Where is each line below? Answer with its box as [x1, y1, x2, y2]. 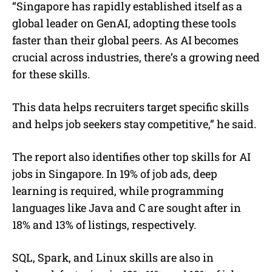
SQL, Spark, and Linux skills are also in [12, 250, 214, 265]
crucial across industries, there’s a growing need [12, 49, 260, 64]
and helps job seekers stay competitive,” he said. [12, 116, 256, 131]
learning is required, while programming [12, 183, 223, 198]
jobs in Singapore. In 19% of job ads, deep [12, 166, 217, 181]
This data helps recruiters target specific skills [12, 99, 249, 114]
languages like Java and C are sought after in [12, 200, 241, 215]
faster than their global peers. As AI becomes [12, 32, 239, 47]
